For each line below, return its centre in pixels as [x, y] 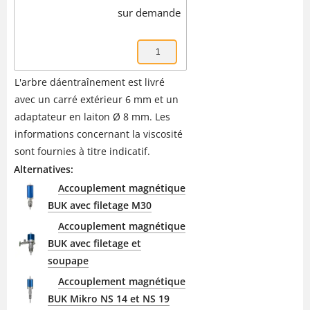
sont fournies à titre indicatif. [82, 151]
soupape [68, 260]
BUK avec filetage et [94, 243]
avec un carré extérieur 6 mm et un [97, 99]
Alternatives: [44, 169]
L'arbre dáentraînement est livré [90, 82]
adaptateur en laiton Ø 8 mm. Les [92, 116]
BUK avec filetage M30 [100, 205]
